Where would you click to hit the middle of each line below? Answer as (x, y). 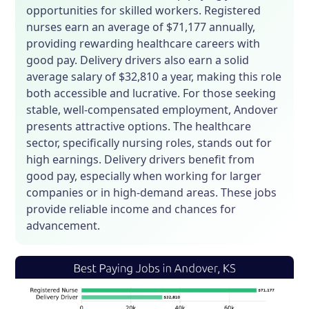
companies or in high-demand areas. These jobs (152, 193)
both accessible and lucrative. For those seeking (151, 93)
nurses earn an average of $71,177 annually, (141, 27)
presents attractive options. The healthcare (139, 127)
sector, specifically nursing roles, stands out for (149, 143)
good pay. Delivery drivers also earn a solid (138, 60)
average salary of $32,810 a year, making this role (154, 77)
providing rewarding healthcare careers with (143, 44)
